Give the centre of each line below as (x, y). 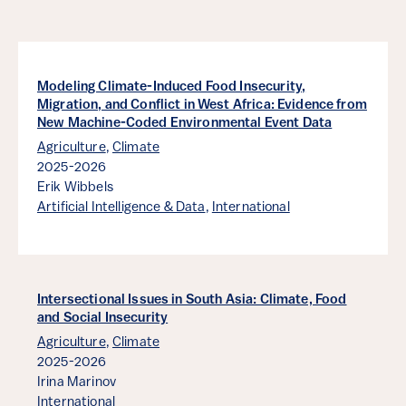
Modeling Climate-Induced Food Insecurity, (172, 88)
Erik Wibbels (75, 188)
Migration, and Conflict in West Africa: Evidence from (202, 106)
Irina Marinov (77, 383)
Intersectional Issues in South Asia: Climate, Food (192, 301)
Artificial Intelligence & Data (121, 208)
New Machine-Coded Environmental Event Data (185, 124)
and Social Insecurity (103, 319)
